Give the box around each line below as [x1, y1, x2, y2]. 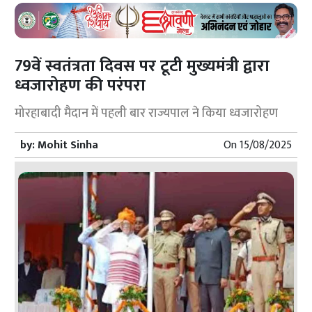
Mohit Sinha [38, 135, 99, 155]
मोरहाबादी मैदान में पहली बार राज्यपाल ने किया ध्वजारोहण [15, 102, 279, 124]
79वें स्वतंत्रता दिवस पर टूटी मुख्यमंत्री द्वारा [15, 52, 270, 80]
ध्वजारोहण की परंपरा [15, 71, 146, 100]
